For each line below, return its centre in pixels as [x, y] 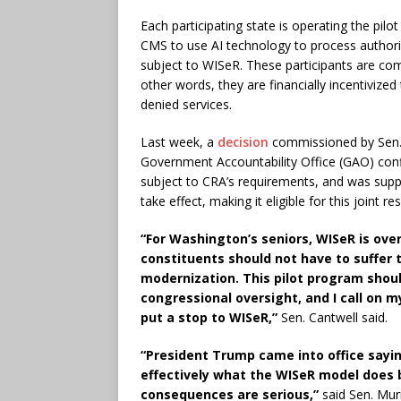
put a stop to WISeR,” [211, 317]
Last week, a [179, 141]
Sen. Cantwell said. [334, 317]
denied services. [186, 104]
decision [243, 141]
